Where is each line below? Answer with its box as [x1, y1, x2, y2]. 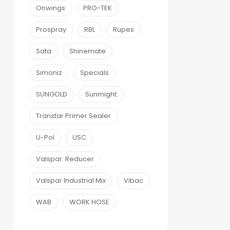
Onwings [36, 3, 65, 13]
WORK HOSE [69, 197, 109, 207]
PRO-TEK [83, 3, 112, 13]
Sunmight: [85, 89, 118, 100]
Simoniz [36, 68, 62, 78]
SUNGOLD [36, 89, 67, 100]
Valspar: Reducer [36, 154, 94, 164]
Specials [80, 68, 109, 78]
